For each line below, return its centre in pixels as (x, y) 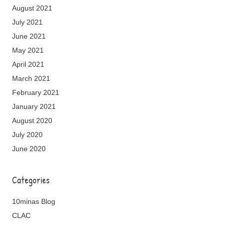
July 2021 (27, 22)
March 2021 (31, 78)
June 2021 (29, 36)
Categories (31, 180)
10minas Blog (34, 201)
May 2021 (28, 50)
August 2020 (32, 120)
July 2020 (27, 134)
